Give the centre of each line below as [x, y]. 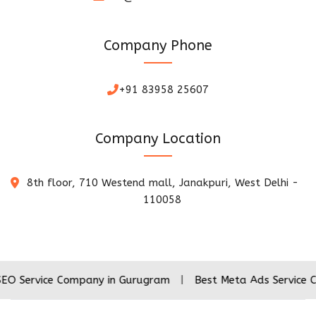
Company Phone [158, 45]
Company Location [158, 138]
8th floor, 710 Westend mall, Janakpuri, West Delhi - [162, 182]
